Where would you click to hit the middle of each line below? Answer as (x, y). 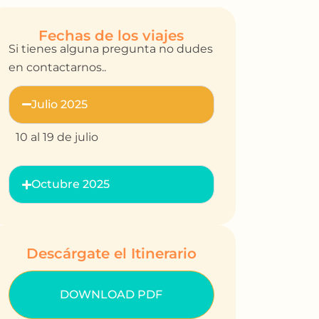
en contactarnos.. (57, 68)
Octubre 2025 (71, 184)
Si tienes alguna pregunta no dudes (111, 49)
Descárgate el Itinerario (111, 254)
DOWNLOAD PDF (111, 295)
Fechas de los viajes (111, 36)
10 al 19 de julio (57, 137)
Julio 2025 (60, 104)
